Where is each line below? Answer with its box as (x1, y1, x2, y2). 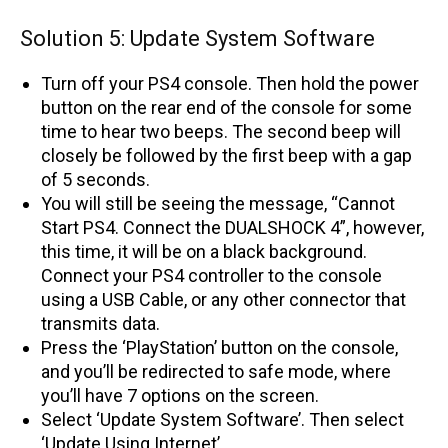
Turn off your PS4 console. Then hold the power (41, 72, 419, 94)
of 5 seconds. (41, 168, 154, 190)
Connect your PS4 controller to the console (41, 264, 382, 286)
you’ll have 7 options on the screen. (41, 384, 319, 406)
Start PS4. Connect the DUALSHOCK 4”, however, (41, 216, 424, 238)
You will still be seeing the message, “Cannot (41, 192, 395, 214)
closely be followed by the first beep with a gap (41, 144, 412, 166)
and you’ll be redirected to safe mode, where (41, 360, 391, 382)
